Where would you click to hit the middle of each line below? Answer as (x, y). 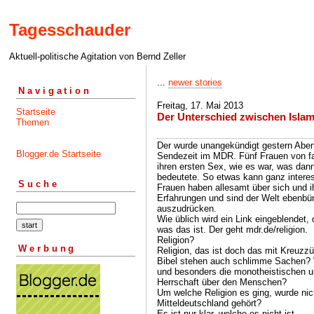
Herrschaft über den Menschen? (222, 282)
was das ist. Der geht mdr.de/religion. (232, 230)
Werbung (48, 248)
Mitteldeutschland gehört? (209, 303)
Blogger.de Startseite (59, 153)
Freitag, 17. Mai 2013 (200, 105)
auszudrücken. (187, 209)
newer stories (195, 82)
